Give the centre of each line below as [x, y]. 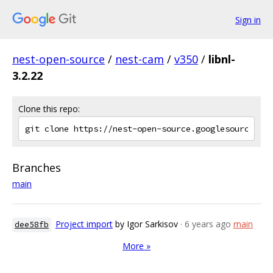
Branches [37, 168]
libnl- [222, 59]
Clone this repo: [49, 109]
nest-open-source [58, 59]
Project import [84, 224]
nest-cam [140, 59]
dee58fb [32, 225]
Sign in [248, 19]
